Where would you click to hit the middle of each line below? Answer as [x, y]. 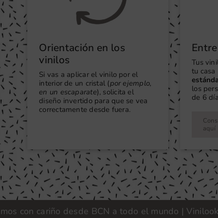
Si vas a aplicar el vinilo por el [89, 74]
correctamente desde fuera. [85, 109]
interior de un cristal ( [74, 83]
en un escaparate [68, 92]
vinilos [54, 60]
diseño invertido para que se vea [93, 100]
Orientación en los [82, 47]
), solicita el [115, 92]
